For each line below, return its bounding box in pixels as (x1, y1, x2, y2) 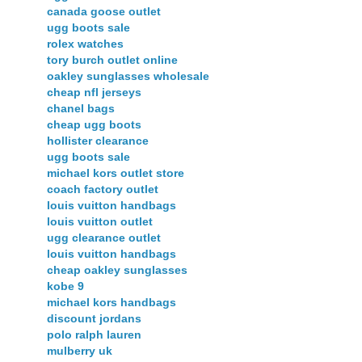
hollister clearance (47, 133, 149, 147)
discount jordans (47, 311, 141, 325)
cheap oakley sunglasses (47, 263, 187, 276)
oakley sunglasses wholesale (47, 69, 209, 82)
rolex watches (47, 36, 124, 50)
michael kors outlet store (47, 166, 184, 179)
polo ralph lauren (47, 327, 141, 341)
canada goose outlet (47, 4, 161, 18)
